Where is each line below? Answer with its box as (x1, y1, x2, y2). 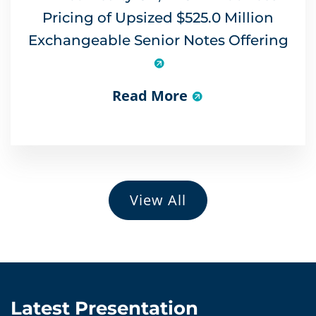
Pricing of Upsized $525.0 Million (42, 8, 274, 26)
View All (130, 190, 186, 209)
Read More (111, 85, 188, 105)
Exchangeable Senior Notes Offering (28, 31, 288, 49)
